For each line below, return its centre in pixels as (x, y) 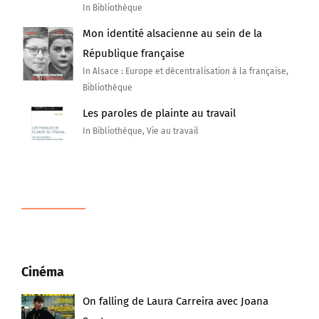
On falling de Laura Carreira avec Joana (176, 301)
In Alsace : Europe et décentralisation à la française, (186, 72)
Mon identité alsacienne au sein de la (173, 34)
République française (134, 54)
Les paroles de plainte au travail (159, 114)
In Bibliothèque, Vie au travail (141, 131)
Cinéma (43, 272)
